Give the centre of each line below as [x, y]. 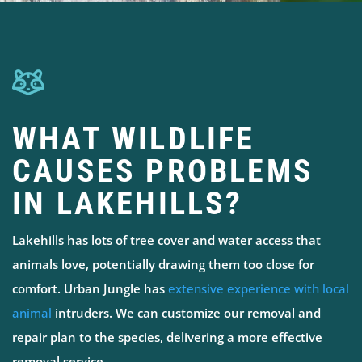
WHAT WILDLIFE [134, 138]
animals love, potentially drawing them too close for [163, 264]
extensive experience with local [259, 288]
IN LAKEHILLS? [128, 203]
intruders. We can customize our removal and [188, 312]
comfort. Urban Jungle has [88, 288]
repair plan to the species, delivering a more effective [167, 337]
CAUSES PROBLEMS [163, 170]
